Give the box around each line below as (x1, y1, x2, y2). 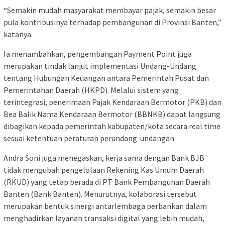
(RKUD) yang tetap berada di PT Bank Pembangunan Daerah (4, 177, 210, 187)
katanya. (4, 29, 33, 40)
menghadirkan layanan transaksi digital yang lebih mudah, (4, 213, 204, 223)
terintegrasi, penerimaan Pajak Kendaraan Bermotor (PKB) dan (4, 97, 221, 107)
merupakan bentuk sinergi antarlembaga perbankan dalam (4, 201, 207, 211)
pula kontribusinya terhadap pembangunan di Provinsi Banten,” (4, 17, 221, 28)
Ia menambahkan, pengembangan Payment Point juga (4, 49, 192, 59)
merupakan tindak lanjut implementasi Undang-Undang (4, 61, 196, 71)
